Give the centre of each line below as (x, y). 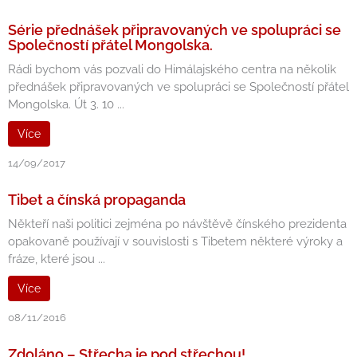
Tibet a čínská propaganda (97, 200)
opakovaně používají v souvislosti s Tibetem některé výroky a (175, 241)
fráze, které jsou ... (57, 259)
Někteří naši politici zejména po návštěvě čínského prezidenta (177, 224)
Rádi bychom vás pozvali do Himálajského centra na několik (172, 69)
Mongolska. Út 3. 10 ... (66, 104)
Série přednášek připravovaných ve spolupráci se (175, 30)
